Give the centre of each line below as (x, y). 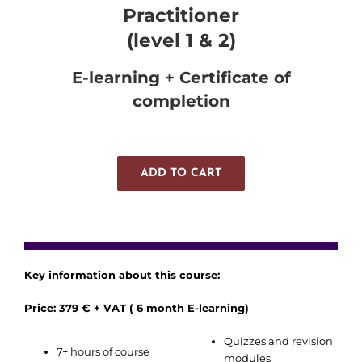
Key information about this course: (122, 275)
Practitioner (181, 16)
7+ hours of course (103, 352)
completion (181, 101)
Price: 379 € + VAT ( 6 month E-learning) (137, 308)
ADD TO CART (181, 174)
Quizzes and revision (278, 341)
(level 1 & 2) (181, 41)
